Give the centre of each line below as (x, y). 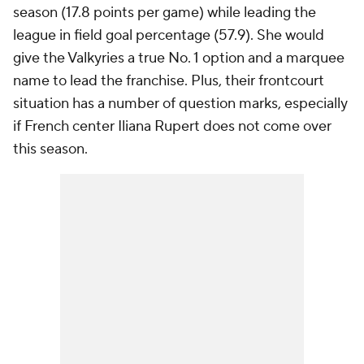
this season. (52, 149)
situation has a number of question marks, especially (180, 104)
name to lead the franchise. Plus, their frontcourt (169, 81)
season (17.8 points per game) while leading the (165, 13)
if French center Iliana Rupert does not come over (172, 127)
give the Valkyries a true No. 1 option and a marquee (179, 58)
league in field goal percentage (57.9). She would (169, 36)
